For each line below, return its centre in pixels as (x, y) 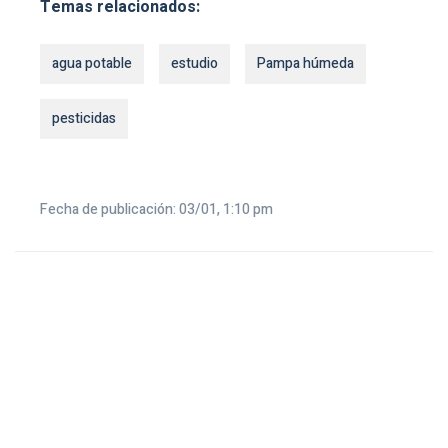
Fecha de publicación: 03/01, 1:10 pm (156, 210)
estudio (194, 64)
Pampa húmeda (305, 64)
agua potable (92, 64)
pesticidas (84, 119)
